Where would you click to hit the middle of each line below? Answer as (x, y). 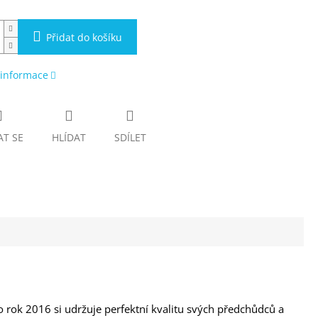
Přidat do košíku (84, 37)
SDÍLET (130, 137)
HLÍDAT (68, 137)
